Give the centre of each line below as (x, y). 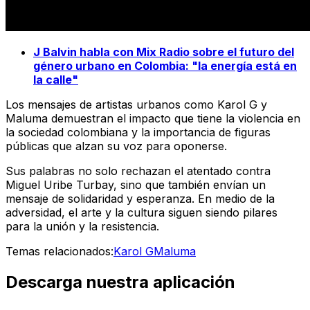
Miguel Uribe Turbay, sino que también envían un (136, 185)
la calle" (56, 80)
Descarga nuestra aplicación (120, 282)
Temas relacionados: (60, 252)
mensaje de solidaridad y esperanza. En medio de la (140, 199)
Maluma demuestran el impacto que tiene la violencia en (153, 119)
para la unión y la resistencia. (82, 227)
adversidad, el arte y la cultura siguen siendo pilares (142, 213)
